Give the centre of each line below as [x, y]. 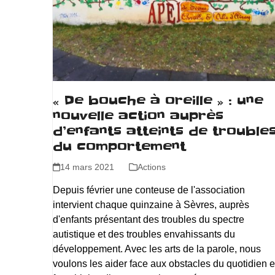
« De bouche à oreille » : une [158, 100]
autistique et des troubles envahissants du [144, 234]
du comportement [119, 146]
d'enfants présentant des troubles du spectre [148, 219]
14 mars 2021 [87, 167]
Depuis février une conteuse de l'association [149, 190]
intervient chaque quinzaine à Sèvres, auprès [151, 204]
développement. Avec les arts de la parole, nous [157, 249]
